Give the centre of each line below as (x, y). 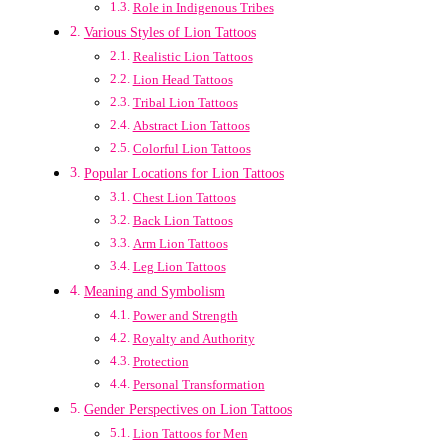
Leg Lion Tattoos (179, 267)
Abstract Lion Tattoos (191, 126)
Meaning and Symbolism (154, 291)
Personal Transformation (198, 385)
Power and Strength (185, 316)
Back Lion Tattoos (182, 221)
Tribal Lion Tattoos (185, 103)
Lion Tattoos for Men (190, 434)
